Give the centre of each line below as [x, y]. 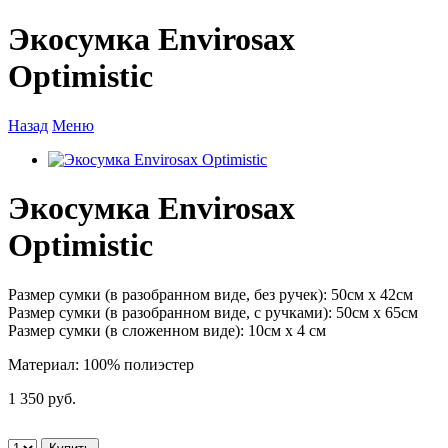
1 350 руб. [42, 398]
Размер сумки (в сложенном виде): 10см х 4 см [167, 330]
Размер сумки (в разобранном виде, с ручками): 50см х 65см [213, 312]
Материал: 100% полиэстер [101, 364]
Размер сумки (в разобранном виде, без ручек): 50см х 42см [210, 294]
